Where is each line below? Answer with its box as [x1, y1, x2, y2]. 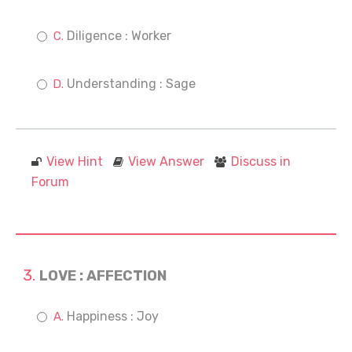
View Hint [46, 154, 103, 169]
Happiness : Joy [67, 309, 159, 324]
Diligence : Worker [67, 28, 171, 43]
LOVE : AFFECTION [39, 267, 167, 284]
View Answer [128, 154, 204, 169]
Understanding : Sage [67, 76, 196, 91]
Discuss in [231, 154, 291, 169]
